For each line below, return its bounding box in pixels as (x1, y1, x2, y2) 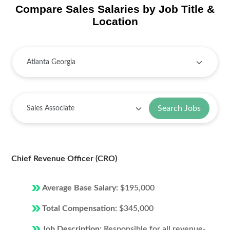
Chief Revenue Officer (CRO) (11, 155, 117, 163)
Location (92, 15, 138, 27)
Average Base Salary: (42, 184, 120, 192)
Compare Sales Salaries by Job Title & (15, 3, 215, 15)
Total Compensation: (42, 204, 119, 213)
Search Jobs (158, 104, 201, 112)
